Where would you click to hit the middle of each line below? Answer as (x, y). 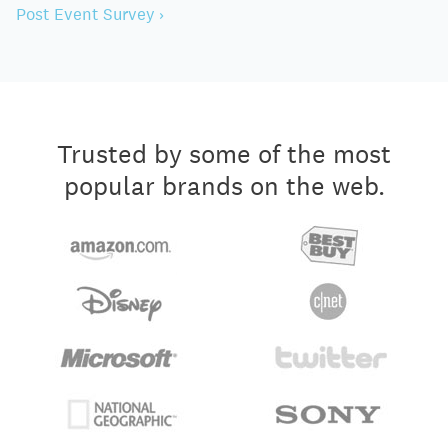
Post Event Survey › (90, 14)
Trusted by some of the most (224, 153)
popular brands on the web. (224, 185)
